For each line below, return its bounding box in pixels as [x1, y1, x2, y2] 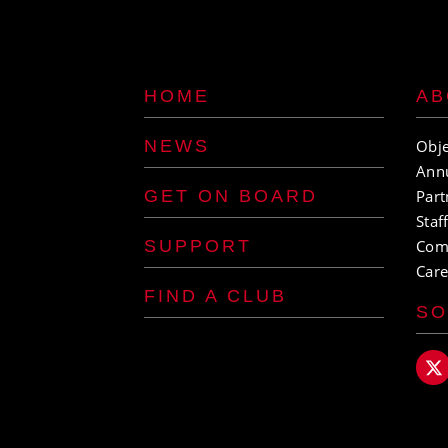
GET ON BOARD [144, 186, 318, 206]
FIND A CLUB [144, 286, 287, 306]
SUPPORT [144, 236, 252, 256]
